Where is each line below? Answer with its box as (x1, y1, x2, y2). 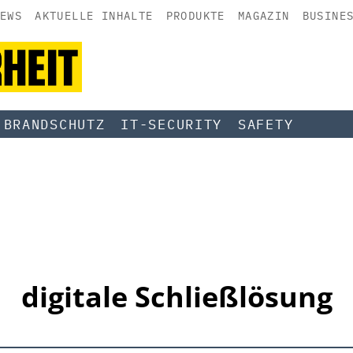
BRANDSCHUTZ (3, 115, 106, 133)
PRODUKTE (165, 9, 225, 23)
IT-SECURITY (121, 115, 223, 133)
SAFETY (238, 115, 294, 133)
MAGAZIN (237, 9, 290, 23)
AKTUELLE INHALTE (35, 9, 154, 23)
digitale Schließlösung (20, 277, 333, 316)
